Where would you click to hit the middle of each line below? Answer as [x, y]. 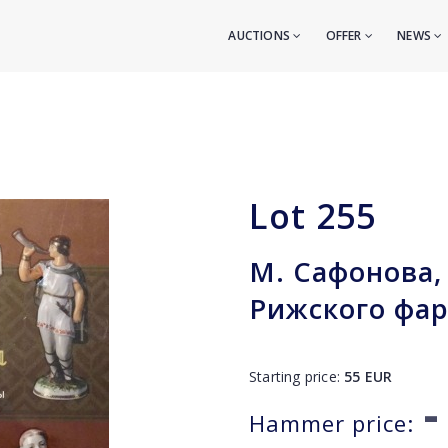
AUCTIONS [261, 35]
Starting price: [297, 376]
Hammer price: [331, 423]
